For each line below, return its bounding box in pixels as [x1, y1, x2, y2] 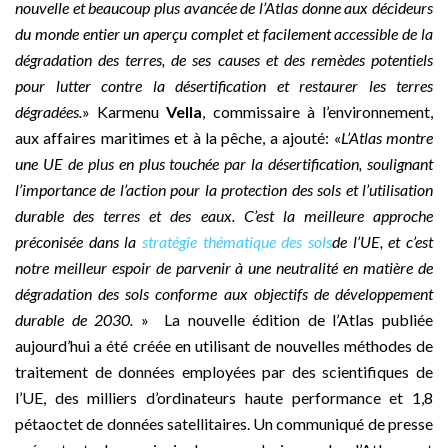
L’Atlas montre [340, 128, 434, 148]
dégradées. [15, 102, 82, 122]
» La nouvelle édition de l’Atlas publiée [133, 310, 434, 330]
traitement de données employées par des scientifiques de [15, 362, 433, 382]
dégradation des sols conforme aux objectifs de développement [15, 284, 433, 304]
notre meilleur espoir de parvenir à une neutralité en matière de [15, 258, 433, 278]
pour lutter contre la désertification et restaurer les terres [15, 76, 433, 96]
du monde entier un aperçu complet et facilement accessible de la [15, 24, 433, 44]
